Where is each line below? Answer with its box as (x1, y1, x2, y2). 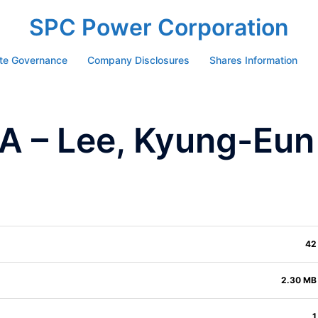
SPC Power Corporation (29, 13, 289, 41)
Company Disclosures (87, 54, 190, 66)
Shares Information (209, 54, 297, 66)
